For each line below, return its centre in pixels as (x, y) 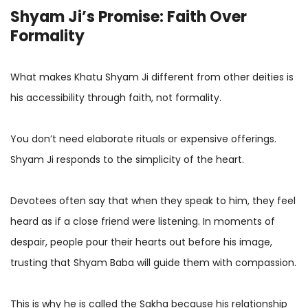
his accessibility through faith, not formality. (116, 97)
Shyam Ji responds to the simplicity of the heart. (127, 159)
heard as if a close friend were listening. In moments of (143, 221)
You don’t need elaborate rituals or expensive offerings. (143, 139)
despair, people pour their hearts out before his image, (141, 242)
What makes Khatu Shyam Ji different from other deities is (152, 77)
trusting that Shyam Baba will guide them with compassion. (153, 262)
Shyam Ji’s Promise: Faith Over (129, 16)
